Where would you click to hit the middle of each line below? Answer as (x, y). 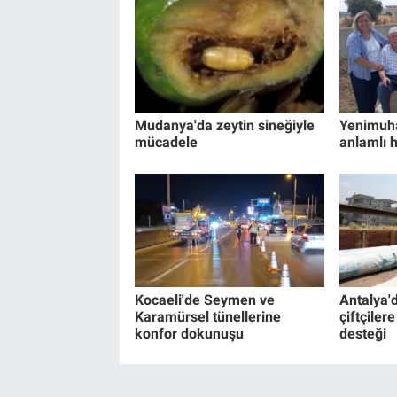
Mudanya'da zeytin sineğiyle (224, 126)
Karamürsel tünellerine (207, 316)
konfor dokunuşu (189, 333)
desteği (362, 333)
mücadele (166, 143)
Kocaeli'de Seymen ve (204, 300)
